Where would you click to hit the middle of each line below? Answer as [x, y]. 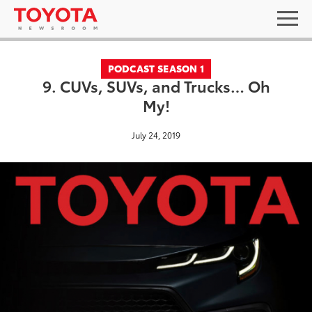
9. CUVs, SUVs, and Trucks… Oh [156, 85]
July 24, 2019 [156, 135]
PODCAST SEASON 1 [156, 68]
